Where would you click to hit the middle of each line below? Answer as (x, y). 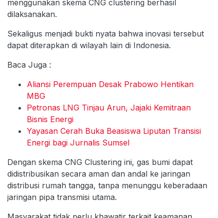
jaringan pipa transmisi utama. (62, 197)
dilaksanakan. (32, 14)
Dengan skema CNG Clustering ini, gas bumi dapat (100, 162)
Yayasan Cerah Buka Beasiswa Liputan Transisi (114, 131)
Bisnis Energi (50, 119)
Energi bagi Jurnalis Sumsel (78, 142)
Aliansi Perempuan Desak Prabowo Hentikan (110, 84)
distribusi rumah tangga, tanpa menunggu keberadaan (107, 185)
